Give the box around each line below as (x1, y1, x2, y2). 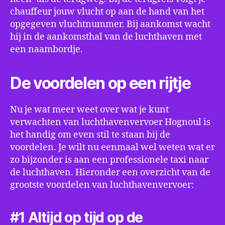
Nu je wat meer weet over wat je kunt (10, 104, 169, 116)
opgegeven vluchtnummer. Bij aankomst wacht (10, 19, 210, 30)
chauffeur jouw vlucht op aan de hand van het (10, 6, 204, 18)
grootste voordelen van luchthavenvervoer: (10, 179, 194, 191)
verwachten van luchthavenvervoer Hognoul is (10, 117, 210, 128)
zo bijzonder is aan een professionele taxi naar (10, 154, 208, 166)
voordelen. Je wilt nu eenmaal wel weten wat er (10, 142, 215, 153)
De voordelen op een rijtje (10, 73, 191, 93)
